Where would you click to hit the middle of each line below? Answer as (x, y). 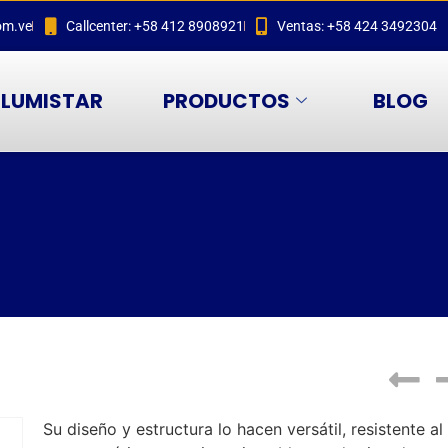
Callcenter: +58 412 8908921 (154, 25)
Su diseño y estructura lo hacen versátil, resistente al (242, 429)
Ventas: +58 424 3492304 (357, 25)
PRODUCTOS (227, 101)
